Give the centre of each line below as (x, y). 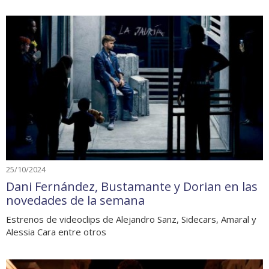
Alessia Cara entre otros (56, 231)
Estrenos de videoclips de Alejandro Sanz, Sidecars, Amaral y (131, 219)
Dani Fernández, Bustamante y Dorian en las (132, 186)
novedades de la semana (75, 200)
